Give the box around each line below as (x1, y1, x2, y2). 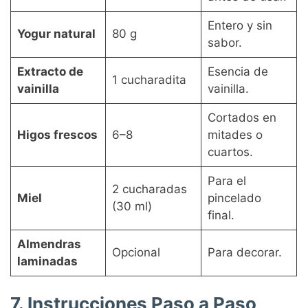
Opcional (111, 245, 160, 259)
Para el (207, 173, 246, 188)
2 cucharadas (111, 181, 187, 196)
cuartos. (207, 144, 253, 159)
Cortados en (207, 110, 276, 124)
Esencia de (207, 64, 268, 78)
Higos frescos (16, 127, 98, 142)
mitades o (207, 127, 263, 142)
